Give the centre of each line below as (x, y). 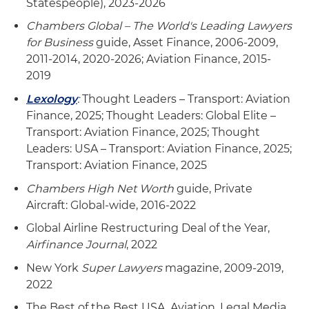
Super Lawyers (122, 268)
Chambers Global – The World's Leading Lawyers (159, 26)
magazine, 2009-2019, (223, 268)
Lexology (52, 99)
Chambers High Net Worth (100, 188)
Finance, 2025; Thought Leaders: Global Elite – (151, 115)
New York (54, 268)
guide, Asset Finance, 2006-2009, (186, 43)
